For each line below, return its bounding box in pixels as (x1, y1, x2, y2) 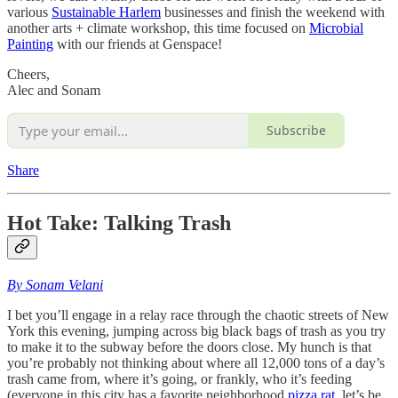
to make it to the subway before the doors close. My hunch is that (7, 339, 371, 355)
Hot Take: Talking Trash (7, 211, 231, 235)
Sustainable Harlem (52, 4, 161, 20)
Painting (7, 36, 53, 52)
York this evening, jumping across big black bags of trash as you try (7, 323, 386, 339)
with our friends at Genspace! (53, 36, 222, 52)
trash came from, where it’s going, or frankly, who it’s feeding (7, 371, 352, 387)
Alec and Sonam (7, 82, 100, 98)
